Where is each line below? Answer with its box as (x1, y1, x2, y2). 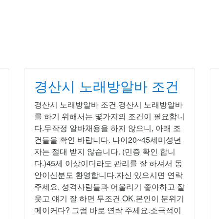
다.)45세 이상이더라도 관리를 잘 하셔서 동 (34, 157, 182, 169)
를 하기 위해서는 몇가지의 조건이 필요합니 (34, 110, 185, 122)
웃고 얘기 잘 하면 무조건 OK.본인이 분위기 (34, 193, 184, 204)
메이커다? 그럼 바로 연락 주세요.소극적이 (34, 204, 181, 216)
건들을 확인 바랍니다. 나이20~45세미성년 (34, 134, 181, 145)
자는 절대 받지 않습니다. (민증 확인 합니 (34, 146, 175, 157)
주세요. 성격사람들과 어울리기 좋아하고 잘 (34, 181, 185, 192)
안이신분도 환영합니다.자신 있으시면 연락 (34, 169, 183, 180)
